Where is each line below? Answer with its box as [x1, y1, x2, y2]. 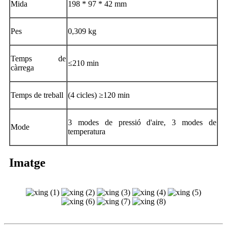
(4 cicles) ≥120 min [68, 91, 130, 100]
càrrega [11, 63, 34, 72]
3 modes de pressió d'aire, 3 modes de [68, 118, 216, 127]
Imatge [9, 156, 46, 170]
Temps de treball [11, 91, 63, 100]
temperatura [68, 127, 105, 136]
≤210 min [68, 59, 99, 68]
